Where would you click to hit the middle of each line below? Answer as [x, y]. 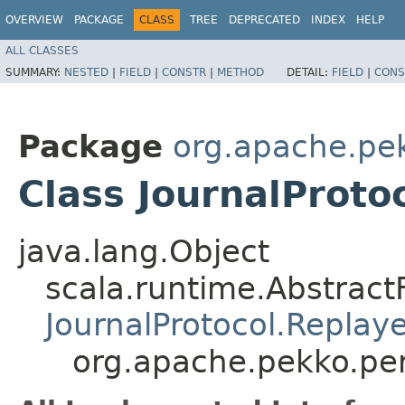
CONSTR [184, 72]
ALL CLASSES [42, 50]
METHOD [240, 72]
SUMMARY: [35, 72]
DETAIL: [309, 72]
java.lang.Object [144, 251]
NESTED [86, 72]
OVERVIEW [34, 20]
